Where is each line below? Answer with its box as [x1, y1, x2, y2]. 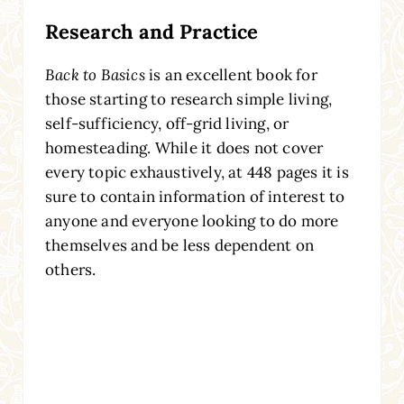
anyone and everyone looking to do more [44, 211, 339, 232]
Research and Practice [44, 19, 258, 45]
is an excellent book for [144, 65, 317, 86]
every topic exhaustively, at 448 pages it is [44, 162, 349, 183]
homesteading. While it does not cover [44, 138, 324, 159]
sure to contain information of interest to [44, 187, 345, 207]
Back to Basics [44, 65, 145, 86]
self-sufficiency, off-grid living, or [44, 114, 289, 134]
